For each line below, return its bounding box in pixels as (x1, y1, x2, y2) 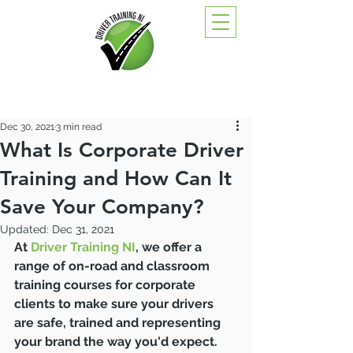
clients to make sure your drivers (14, 296, 217, 311)
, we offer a (136, 240, 205, 255)
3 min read (56, 121, 102, 132)
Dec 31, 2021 (52, 223, 114, 236)
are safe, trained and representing (14, 315, 224, 330)
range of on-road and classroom (14, 258, 213, 273)
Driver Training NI (31, 240, 136, 255)
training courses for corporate (14, 277, 199, 292)
